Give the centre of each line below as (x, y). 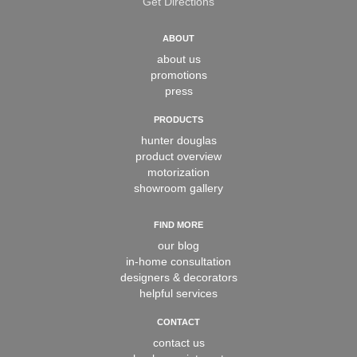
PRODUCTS (178, 120)
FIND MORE (178, 225)
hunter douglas (178, 140)
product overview (178, 156)
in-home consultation (178, 261)
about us (178, 59)
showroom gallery (178, 188)
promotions (178, 75)
